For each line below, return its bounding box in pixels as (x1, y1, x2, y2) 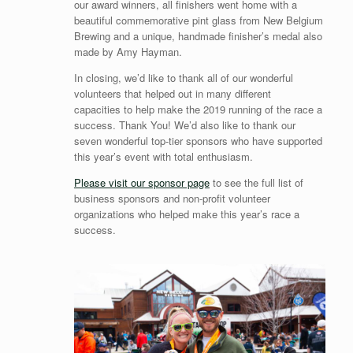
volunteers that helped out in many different (73, 85, 271, 101)
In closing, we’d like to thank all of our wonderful (73, 69, 293, 85)
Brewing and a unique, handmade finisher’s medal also (73, 28, 322, 43)
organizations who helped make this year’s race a (73, 206, 299, 221)
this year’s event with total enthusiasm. (73, 148, 253, 164)
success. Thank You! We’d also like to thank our (73, 117, 295, 132)
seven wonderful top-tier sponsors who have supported (73, 132, 322, 148)
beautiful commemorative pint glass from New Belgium (73, 12, 323, 28)
